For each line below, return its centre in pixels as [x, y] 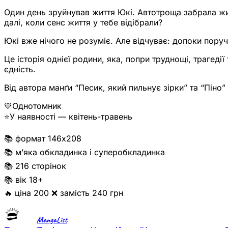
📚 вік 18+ [24, 179]
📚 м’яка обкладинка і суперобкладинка [84, 152]
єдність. [20, 69]
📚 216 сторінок [35, 166]
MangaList [52, 220]
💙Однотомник [33, 106]
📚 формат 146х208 [43, 138]
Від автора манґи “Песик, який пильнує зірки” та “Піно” [115, 87]
